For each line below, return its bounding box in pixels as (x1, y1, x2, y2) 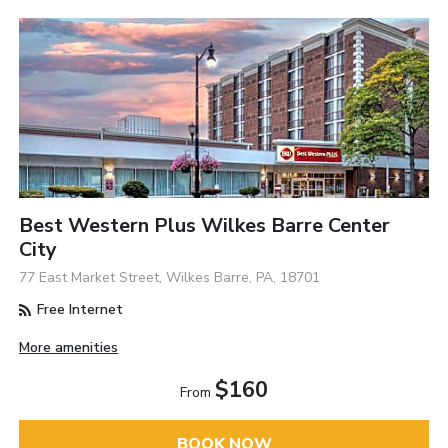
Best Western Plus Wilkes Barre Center (19, 212, 391, 239)
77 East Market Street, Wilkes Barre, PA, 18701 (19, 268, 321, 287)
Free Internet (33, 300, 124, 319)
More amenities (19, 338, 119, 358)
